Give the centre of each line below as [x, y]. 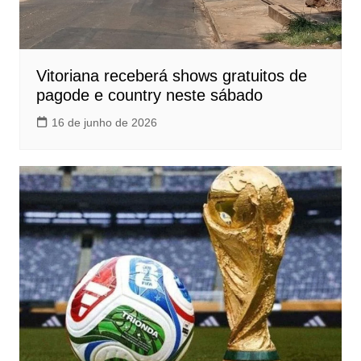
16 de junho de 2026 [104, 123]
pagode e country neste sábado [149, 95]
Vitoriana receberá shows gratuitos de [171, 76]
